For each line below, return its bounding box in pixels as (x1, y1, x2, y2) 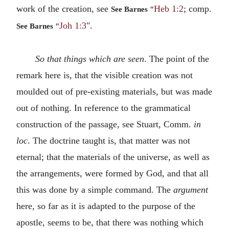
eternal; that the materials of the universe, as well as (16, 151, 210, 162)
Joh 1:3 (59, 20, 86, 31)
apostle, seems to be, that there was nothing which (16, 217, 203, 227)
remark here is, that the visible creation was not (16, 70, 193, 80)
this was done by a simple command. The (16, 184, 173, 195)
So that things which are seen (35, 53, 144, 64)
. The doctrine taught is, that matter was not (28, 135, 190, 146)
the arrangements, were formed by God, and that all (16, 168, 209, 178)
